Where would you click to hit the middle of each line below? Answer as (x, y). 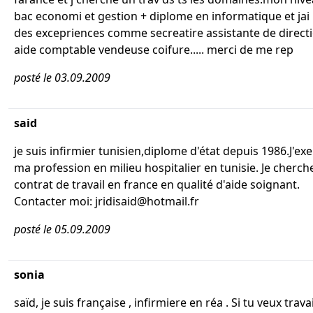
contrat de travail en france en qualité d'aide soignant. (157, 184)
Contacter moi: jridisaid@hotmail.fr (107, 201)
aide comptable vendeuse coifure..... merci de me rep (154, 50)
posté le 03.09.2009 (62, 78)
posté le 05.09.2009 (62, 229)
